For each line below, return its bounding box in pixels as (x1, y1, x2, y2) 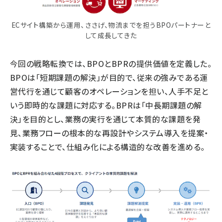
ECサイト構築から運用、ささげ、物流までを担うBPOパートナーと (11, 19, 211, 30)
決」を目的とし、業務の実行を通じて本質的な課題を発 (10, 112, 201, 125)
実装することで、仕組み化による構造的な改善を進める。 (10, 140, 205, 153)
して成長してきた (85, 30, 137, 40)
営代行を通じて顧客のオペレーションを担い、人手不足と (10, 85, 209, 97)
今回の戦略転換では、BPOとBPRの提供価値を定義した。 (10, 57, 212, 69)
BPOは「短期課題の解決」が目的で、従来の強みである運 (10, 71, 208, 83)
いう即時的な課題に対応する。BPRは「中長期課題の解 (10, 99, 202, 111)
